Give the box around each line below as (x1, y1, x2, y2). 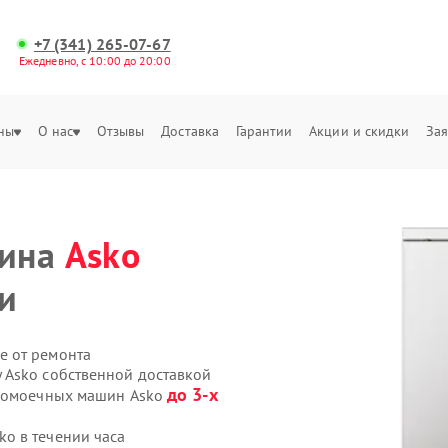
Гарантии (235, 122, 293, 140)
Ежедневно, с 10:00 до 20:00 (18, 53, 171, 68)
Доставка (161, 122, 220, 140)
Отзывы (96, 122, 145, 140)
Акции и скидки (309, 122, 410, 140)
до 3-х (167, 383, 218, 406)
